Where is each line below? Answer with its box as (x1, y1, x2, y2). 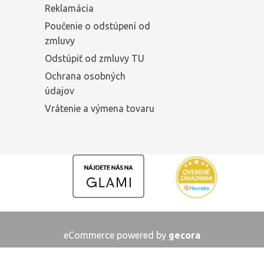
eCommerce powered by (64, 230, 169, 240)
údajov (45, 85, 74, 96)
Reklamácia (45, 3, 94, 14)
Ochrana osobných (45, 71, 126, 81)
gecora (169, 230, 200, 240)
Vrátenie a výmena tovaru (45, 103, 154, 114)
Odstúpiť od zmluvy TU (45, 53, 144, 64)
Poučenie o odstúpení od (45, 21, 150, 31)
